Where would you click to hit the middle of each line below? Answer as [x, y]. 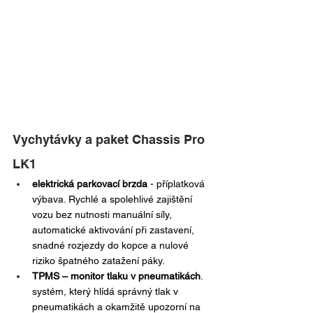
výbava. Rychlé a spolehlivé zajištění [114, 199]
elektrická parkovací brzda [90, 183]
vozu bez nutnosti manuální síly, [103, 214]
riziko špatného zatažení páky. [99, 260]
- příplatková [177, 183]
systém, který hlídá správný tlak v [107, 291]
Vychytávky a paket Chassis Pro [110, 139]
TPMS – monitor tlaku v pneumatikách [116, 276]
